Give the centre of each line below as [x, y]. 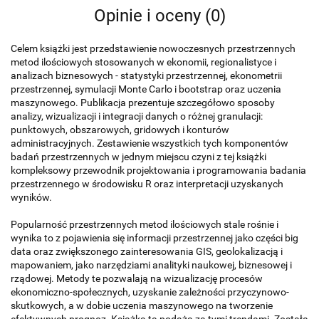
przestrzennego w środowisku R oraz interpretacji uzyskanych [147, 183]
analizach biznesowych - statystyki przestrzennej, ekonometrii [146, 75]
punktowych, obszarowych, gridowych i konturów [120, 129]
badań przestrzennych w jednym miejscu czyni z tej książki [138, 156]
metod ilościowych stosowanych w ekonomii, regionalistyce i [143, 62]
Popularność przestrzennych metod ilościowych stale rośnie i [145, 224]
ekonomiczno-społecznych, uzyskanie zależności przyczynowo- [150, 292]
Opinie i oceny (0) [159, 15]
